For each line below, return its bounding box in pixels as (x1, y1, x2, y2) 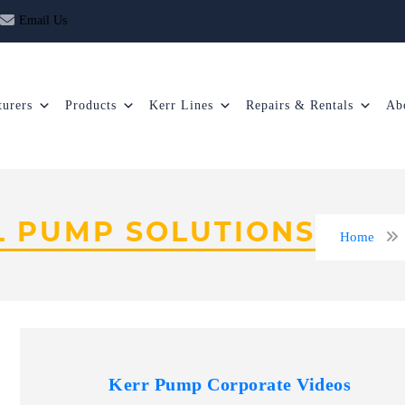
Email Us (19, 14, 67, 27)
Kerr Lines (148, 99, 213, 112)
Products (64, 99, 117, 112)
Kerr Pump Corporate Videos (108, 374, 352, 394)
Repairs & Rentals (245, 99, 353, 112)
